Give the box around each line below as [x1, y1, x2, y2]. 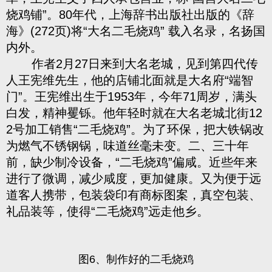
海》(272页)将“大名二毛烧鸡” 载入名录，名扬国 [6, 24, 265, 38]
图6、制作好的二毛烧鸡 [78, 253, 194, 265]
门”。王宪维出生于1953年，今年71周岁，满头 [6, 90, 257, 103]
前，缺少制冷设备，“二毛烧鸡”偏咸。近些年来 [6, 155, 257, 169]
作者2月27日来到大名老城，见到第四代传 [6, 57, 258, 70]
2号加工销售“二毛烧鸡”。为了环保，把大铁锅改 [6, 123, 264, 136]
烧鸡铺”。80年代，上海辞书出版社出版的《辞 [6, 8, 254, 21]
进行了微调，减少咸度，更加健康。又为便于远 [6, 172, 261, 185]
